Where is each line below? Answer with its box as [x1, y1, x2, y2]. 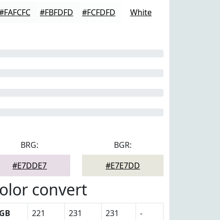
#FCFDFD [82, 7, 115, 18]
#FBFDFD [40, 7, 74, 18]
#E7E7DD [106, 160, 140, 171]
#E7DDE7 [12, 160, 47, 171]
